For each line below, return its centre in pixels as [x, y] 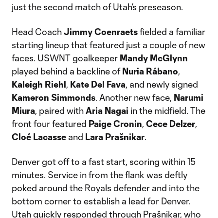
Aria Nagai [107, 110]
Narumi [189, 97]
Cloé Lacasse [39, 137]
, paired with [60, 110]
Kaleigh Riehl [39, 84]
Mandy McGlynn [154, 58]
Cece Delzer [171, 124]
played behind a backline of [67, 71]
